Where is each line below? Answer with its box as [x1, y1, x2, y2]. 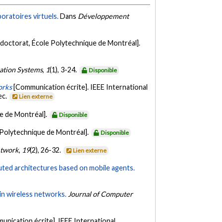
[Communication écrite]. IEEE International [13, 83, 148, 92]
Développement [78, 12, 129, 21]
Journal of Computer [68, 190, 133, 199]
